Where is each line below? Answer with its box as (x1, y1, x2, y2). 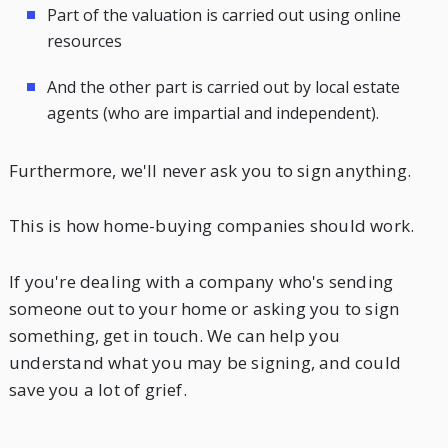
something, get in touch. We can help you (8, 323, 340, 347)
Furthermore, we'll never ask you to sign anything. (8, 159, 411, 182)
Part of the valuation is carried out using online (46, 4, 401, 26)
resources (46, 30, 122, 52)
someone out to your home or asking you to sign (8, 296, 400, 320)
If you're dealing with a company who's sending (8, 269, 394, 293)
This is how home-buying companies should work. (8, 214, 415, 238)
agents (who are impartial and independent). (46, 102, 379, 124)
